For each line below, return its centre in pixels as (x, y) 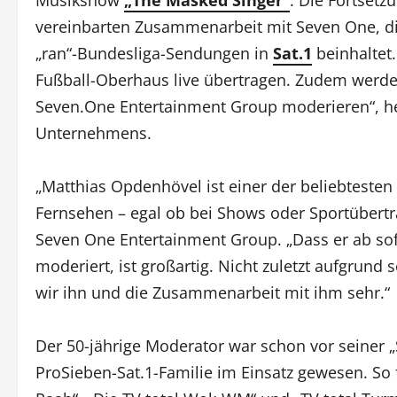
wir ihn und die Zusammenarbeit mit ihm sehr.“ (213, 292)
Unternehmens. (93, 132)
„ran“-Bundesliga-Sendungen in (154, 53)
